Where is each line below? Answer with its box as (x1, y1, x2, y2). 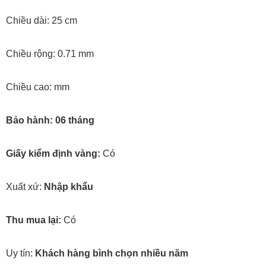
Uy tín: (6, 248, 33, 258)
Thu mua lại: (6, 214, 61, 225)
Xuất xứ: (6, 181, 44, 192)
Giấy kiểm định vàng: (6, 148, 103, 159)
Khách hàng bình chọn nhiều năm (33, 248, 188, 258)
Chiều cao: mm (6, 81, 69, 92)
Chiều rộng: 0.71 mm (6, 48, 94, 59)
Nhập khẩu (44, 181, 93, 192)
